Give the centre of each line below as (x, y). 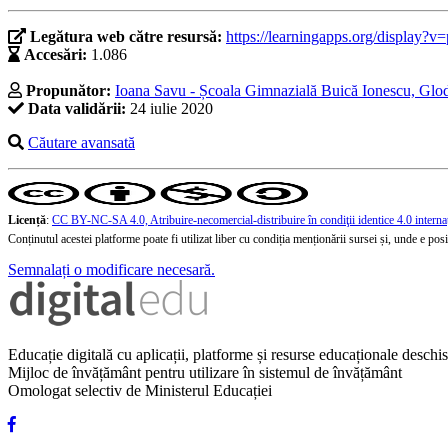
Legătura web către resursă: (128, 37)
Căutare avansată (81, 143)
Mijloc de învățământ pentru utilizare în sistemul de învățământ (205, 373)
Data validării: (77, 109)
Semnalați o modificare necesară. (111, 270)
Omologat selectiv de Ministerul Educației (140, 391)
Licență (27, 220)
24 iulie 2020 (169, 109)
